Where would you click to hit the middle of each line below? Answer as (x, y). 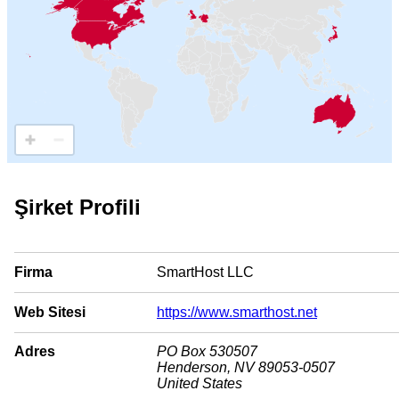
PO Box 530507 (207, 352)
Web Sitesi (50, 312)
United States (199, 384)
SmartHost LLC (205, 273)
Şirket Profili (77, 208)
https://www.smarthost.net (237, 312)
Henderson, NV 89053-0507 (246, 368)
